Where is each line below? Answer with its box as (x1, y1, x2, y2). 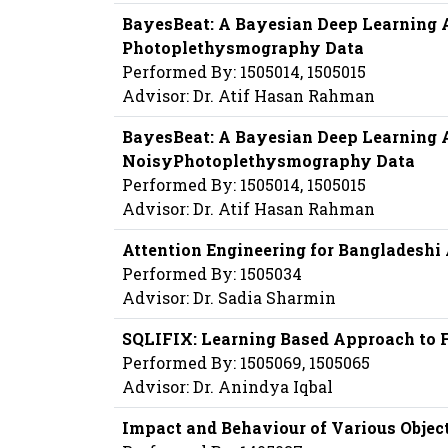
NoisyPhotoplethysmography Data (122, 150, 415, 172)
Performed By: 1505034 (122, 263, 302, 285)
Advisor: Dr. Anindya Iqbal (122, 376, 333, 398)
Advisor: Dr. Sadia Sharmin (122, 287, 336, 309)
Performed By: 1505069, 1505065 (122, 352, 370, 374)
